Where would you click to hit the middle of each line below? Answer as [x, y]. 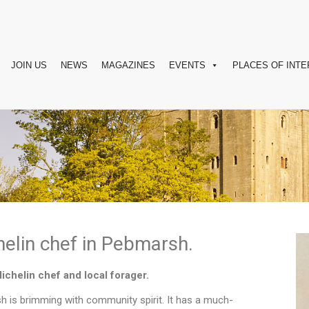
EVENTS [187, 65]
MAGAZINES [128, 65]
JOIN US [29, 65]
